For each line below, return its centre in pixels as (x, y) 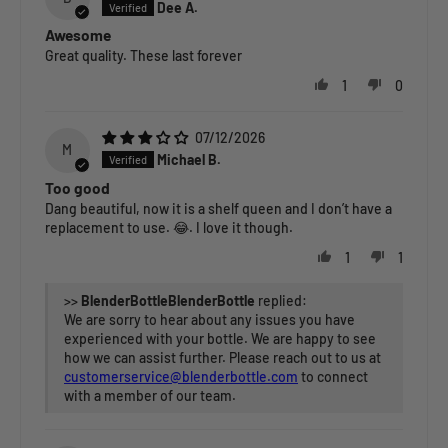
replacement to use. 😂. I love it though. (169, 228)
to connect (333, 377)
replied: (281, 301)
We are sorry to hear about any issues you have (209, 320)
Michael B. (188, 160)
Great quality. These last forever (143, 56)
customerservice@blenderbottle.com (181, 377)
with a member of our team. (150, 396)
